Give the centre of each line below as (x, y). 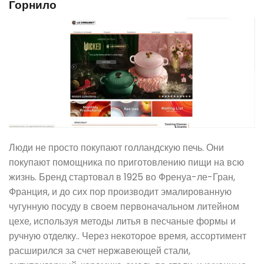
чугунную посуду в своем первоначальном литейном (124, 206)
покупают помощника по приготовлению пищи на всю (126, 162)
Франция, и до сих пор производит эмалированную (120, 192)
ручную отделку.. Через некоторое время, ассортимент (128, 236)
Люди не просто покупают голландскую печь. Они (116, 147)
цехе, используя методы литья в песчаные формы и (122, 221)
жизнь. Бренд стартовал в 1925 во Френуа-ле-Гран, (122, 177)
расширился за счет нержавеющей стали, (100, 250)
